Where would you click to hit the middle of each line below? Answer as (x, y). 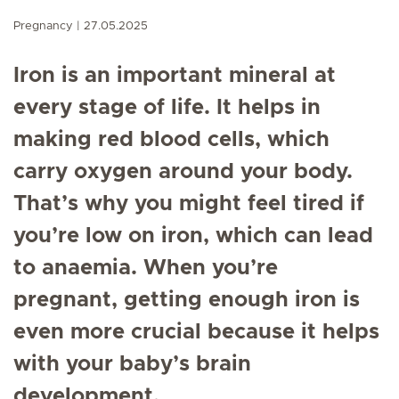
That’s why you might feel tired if (189, 204)
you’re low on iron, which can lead (193, 236)
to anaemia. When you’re (146, 268)
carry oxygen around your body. (183, 172)
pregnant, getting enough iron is (187, 300)
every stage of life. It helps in (167, 108)
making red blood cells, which (171, 140)
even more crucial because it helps (196, 332)
